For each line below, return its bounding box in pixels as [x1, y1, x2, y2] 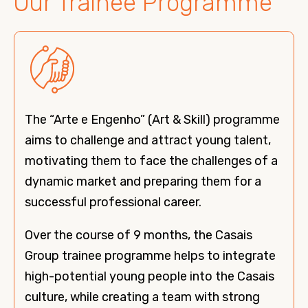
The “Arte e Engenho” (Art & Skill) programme [25, 112, 280, 127]
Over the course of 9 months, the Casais [25, 228, 252, 243]
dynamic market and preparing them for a [25, 174, 261, 189]
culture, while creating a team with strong [25, 289, 260, 305]
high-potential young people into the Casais [25, 269, 274, 284]
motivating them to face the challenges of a [25, 153, 278, 168]
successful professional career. [25, 195, 201, 210]
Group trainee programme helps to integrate [25, 248, 276, 263]
